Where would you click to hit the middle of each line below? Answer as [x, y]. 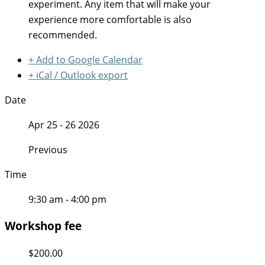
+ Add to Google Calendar [85, 60]
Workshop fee [43, 225]
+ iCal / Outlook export [78, 75]
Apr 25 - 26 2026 [64, 125]
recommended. [63, 35]
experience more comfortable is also [110, 20]
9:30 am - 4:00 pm [67, 200]
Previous [48, 150]
